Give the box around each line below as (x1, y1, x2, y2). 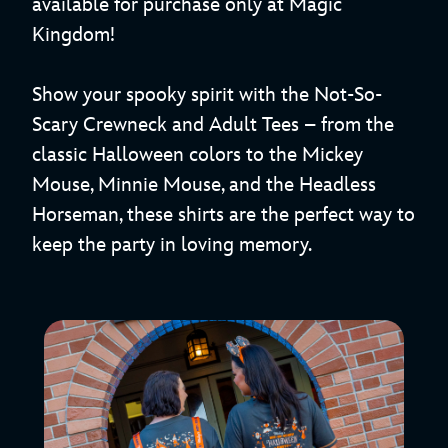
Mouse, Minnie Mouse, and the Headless (32, 173, 376, 198)
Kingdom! (32, 23, 115, 48)
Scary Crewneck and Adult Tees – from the (32, 113, 394, 138)
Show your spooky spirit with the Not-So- (32, 83, 382, 108)
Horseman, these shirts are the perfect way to (32, 203, 415, 228)
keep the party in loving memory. (32, 233, 312, 258)
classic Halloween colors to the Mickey (32, 143, 363, 168)
